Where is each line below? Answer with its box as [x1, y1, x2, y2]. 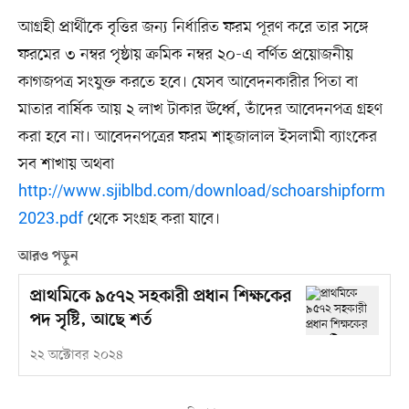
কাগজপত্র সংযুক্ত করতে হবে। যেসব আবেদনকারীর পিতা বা [17, 71, 358, 94]
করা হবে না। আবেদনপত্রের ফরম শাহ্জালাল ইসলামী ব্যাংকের [17, 126, 377, 149]
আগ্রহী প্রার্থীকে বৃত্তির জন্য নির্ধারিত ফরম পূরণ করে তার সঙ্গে [17, 16, 369, 39]
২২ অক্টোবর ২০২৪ [29, 347, 123, 365]
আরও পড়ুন [17, 248, 79, 266]
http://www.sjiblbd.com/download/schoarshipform [17, 181, 385, 204]
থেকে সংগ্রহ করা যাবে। [82, 208, 220, 231]
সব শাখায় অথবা [17, 153, 114, 176]
